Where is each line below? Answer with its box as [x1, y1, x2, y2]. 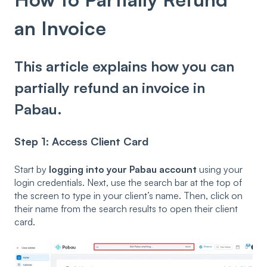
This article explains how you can [14, 57, 234, 76]
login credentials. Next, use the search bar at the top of [14, 176, 242, 188]
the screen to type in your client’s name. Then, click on [14, 189, 243, 201]
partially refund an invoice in [14, 79, 205, 97]
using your [197, 163, 243, 175]
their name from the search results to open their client [14, 202, 238, 215]
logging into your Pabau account [46, 163, 197, 175]
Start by [14, 163, 46, 175]
